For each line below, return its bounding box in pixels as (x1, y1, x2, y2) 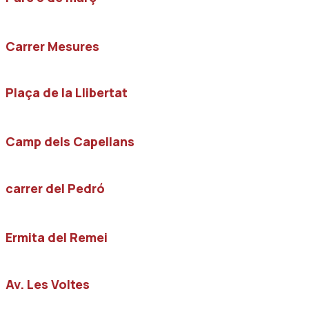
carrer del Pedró (6, 180, 105, 197)
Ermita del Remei (6, 229, 108, 246)
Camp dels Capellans (6, 133, 134, 150)
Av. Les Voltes (6, 275, 90, 292)
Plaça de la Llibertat (6, 84, 128, 101)
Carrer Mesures (6, 37, 99, 54)
